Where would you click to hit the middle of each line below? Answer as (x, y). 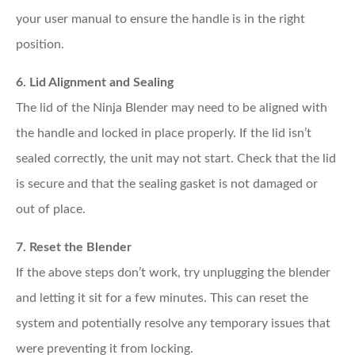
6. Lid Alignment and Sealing (95, 82)
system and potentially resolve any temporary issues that (173, 323)
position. (40, 44)
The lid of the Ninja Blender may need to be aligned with (172, 107)
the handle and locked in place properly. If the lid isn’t (164, 133)
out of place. (51, 209)
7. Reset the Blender (74, 247)
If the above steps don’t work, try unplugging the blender (173, 272)
